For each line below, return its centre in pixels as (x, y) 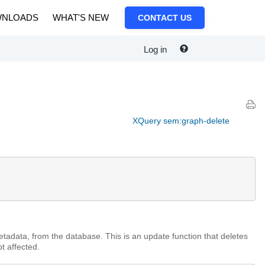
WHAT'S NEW (81, 17)
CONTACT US (165, 18)
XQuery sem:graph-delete (181, 121)
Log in (155, 50)
